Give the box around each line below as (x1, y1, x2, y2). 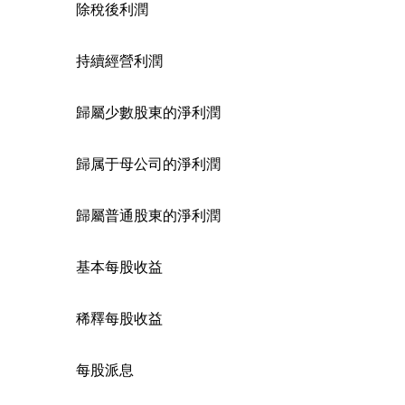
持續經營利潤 (76, 50, 163, 71)
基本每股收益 (76, 256, 163, 277)
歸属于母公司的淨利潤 (76, 153, 221, 174)
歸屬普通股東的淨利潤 (76, 204, 221, 225)
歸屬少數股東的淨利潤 (76, 101, 221, 122)
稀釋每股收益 (76, 307, 163, 328)
